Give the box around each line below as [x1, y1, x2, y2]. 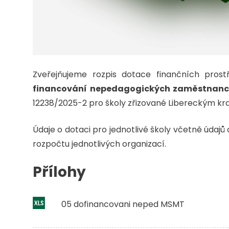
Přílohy [33, 162, 86, 182]
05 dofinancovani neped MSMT [61, 198, 185, 210]
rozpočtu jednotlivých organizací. [33, 138, 166, 150]
